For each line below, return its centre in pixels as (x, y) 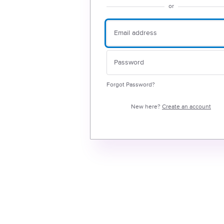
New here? (149, 107)
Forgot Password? (132, 85)
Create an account (186, 107)
